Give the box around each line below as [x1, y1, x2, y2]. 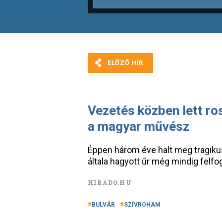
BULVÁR [92, 201, 115, 208]
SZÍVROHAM [124, 201, 161, 208]
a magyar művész [88, 119, 189, 134]
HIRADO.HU [88, 178, 132, 186]
